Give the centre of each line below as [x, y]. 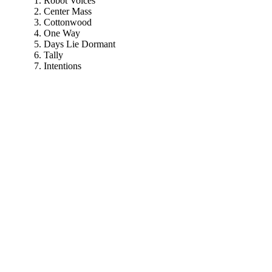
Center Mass [68, 12]
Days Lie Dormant [80, 44]
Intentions [63, 66]
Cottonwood [68, 22]
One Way [62, 33]
